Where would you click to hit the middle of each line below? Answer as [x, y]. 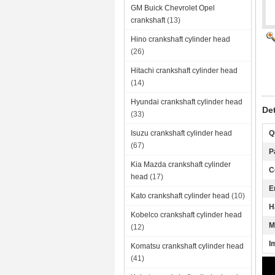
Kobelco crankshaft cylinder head [186, 215]
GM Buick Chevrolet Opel [173, 8]
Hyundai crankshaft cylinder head [187, 102]
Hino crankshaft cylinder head [180, 39]
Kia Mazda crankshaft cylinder [181, 165]
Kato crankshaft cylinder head [180, 196]
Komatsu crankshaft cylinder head [187, 246]
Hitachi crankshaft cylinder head [184, 71]
